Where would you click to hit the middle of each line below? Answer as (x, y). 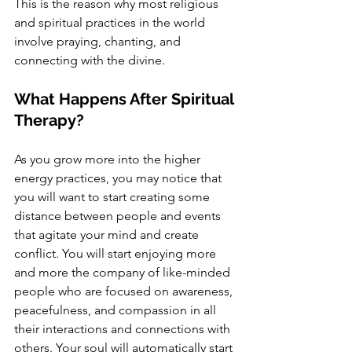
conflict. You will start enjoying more (117, 254)
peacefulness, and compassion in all (117, 310)
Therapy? (49, 121)
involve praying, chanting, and (99, 42)
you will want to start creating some (114, 197)
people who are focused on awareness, (125, 291)
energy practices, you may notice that (119, 178)
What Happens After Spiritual (126, 99)
